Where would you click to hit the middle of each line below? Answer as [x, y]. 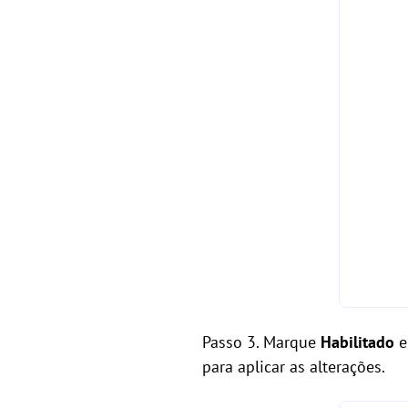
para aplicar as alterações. [294, 367]
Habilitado [357, 342]
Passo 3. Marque [261, 342]
